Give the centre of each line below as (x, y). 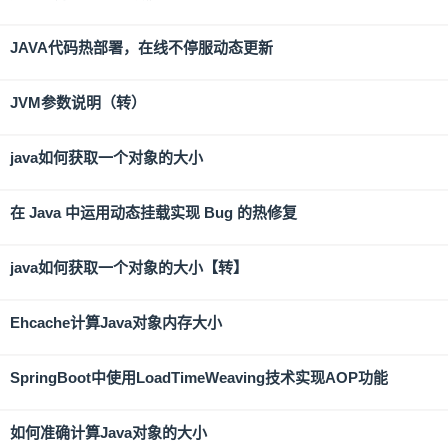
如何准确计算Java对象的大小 (108, 432)
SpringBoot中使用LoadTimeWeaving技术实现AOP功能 (199, 377)
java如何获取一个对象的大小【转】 (129, 267)
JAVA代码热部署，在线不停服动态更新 (141, 47)
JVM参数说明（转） (78, 102)
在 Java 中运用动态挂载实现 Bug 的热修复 (153, 212)
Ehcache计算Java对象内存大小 (116, 322)
